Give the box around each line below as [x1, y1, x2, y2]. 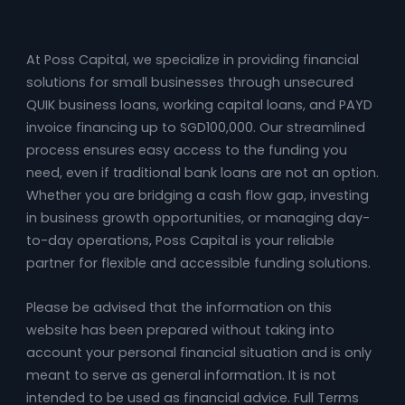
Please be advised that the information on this [25, 298, 332, 317]
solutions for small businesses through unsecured [25, 73, 353, 92]
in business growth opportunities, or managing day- [25, 209, 370, 228]
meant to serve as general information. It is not [25, 366, 336, 385]
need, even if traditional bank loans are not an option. [25, 164, 379, 183]
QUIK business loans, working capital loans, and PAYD [25, 96, 372, 115]
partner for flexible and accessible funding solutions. [25, 254, 371, 273]
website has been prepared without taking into [25, 321, 334, 340]
